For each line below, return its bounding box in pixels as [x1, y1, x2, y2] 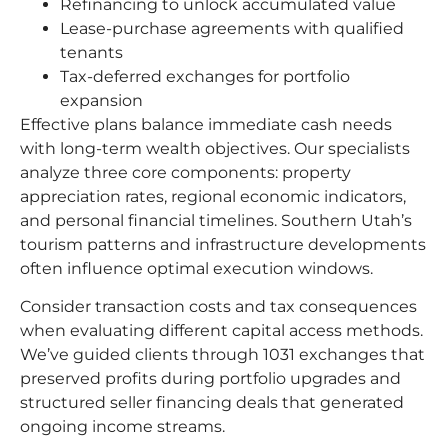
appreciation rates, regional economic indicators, [20, 186, 406, 206]
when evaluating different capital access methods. [20, 321, 423, 341]
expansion [60, 90, 143, 110]
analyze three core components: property [20, 162, 351, 182]
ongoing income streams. [20, 417, 225, 437]
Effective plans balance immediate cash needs [20, 114, 392, 134]
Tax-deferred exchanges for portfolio [60, 66, 350, 86]
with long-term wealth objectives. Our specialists [20, 138, 410, 158]
